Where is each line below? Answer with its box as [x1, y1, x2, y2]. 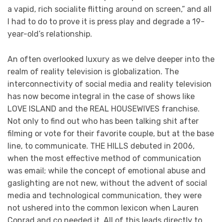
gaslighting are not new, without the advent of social [7, 178, 207, 188]
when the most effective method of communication [7, 153, 201, 163]
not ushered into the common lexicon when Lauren [7, 203, 199, 213]
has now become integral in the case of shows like [7, 91, 195, 101]
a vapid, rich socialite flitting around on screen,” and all [7, 4, 212, 14]
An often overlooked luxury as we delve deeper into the [7, 54, 215, 64]
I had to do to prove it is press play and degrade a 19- [7, 17, 205, 27]
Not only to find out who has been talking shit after [7, 116, 199, 126]
